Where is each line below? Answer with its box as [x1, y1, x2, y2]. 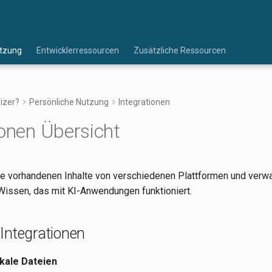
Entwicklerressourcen [36, 46, 119, 55]
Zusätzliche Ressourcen [134, 46, 226, 55]
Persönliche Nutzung [29, 97, 109, 107]
